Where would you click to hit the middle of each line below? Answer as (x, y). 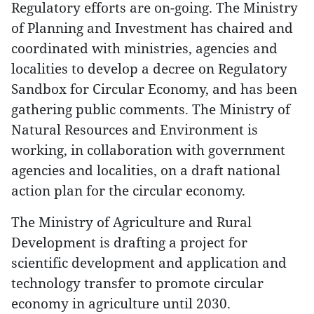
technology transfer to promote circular (137, 283)
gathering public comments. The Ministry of (151, 109)
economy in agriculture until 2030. (121, 303)
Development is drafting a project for (129, 242)
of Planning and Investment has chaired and (152, 28)
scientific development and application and (149, 262)
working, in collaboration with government (148, 150)
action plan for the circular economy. (128, 190)
